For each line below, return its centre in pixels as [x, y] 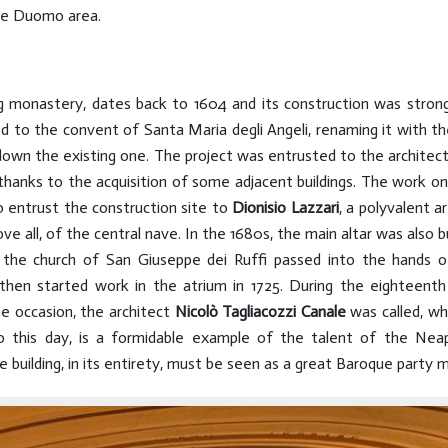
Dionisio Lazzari [285, 207]
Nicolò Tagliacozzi [235, 311]
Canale [323, 311]
